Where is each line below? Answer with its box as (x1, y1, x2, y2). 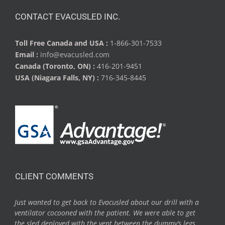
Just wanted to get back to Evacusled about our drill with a (14, 197, 199, 207)
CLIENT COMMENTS (15, 171, 93, 181)
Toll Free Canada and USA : (15, 38, 110, 48)
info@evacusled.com (40, 50, 109, 59)
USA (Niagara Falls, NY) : (15, 73, 101, 82)
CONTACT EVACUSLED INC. (15, 12, 120, 22)
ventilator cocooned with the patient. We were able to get (14, 208, 195, 217)
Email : (15, 50, 40, 59)
